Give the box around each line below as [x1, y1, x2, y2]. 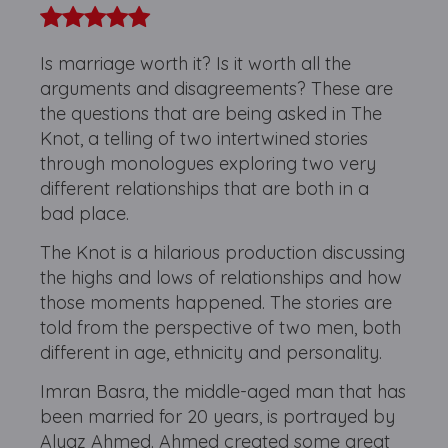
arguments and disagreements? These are [40, 77, 394, 100]
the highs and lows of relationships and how [40, 266, 403, 289]
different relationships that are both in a [40, 177, 370, 200]
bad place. [40, 202, 130, 225]
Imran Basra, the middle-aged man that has [40, 380, 407, 403]
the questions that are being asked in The [40, 102, 383, 125]
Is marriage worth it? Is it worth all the [40, 52, 352, 75]
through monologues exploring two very [40, 152, 377, 175]
